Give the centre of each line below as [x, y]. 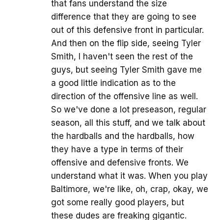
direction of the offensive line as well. [124, 96]
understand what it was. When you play [129, 176]
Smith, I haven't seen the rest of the [122, 56]
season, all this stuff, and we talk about [128, 123]
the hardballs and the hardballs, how [123, 136]
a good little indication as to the [113, 83]
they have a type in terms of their [117, 149]
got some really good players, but [118, 202]
